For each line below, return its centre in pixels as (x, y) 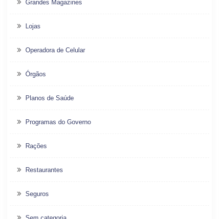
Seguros (37, 194)
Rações (36, 146)
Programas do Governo (58, 122)
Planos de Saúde (50, 98)
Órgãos (36, 74)
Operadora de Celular (55, 50)
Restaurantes (44, 170)
